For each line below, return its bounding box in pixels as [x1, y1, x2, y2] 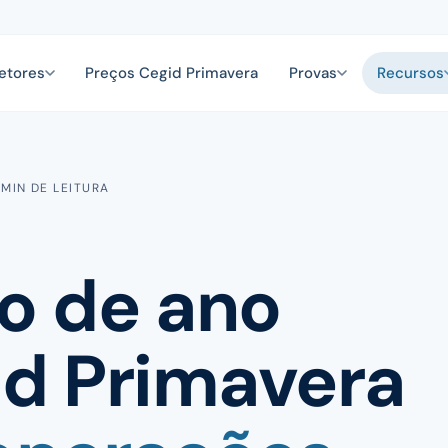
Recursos [376, 63, 444, 83]
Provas [288, 63, 337, 83]
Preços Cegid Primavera [85, 63, 259, 83]
